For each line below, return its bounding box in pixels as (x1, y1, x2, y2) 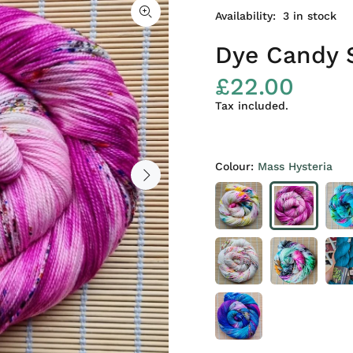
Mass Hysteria (258, 160, 333, 173)
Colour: (215, 160, 258, 173)
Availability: (215, 9, 276, 22)
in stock (293, 9, 336, 22)
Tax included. (215, 99, 288, 112)
